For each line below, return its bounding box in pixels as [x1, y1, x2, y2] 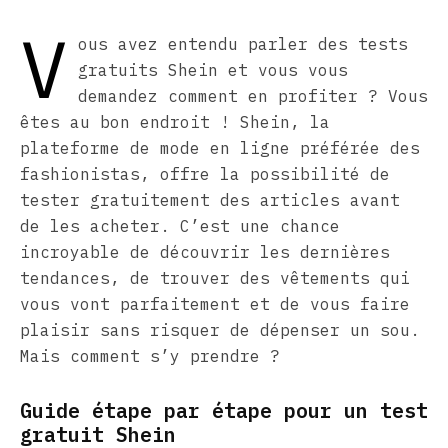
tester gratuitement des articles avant [20, 190, 400, 211]
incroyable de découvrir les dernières [20, 242, 390, 263]
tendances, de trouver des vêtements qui [20, 268, 410, 289]
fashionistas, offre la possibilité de [20, 164, 390, 185]
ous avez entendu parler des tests [78, 34, 408, 55]
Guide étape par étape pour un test [20, 397, 428, 425]
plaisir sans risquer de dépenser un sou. [20, 320, 420, 341]
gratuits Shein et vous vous [78, 60, 348, 81]
